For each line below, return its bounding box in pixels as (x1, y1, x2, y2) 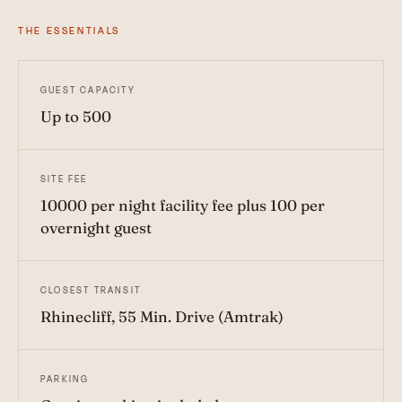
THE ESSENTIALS (18, 23, 120, 39)
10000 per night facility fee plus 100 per (40, 196, 325, 215)
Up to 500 (40, 107, 111, 127)
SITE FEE (40, 172, 88, 187)
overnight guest (40, 218, 152, 238)
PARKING (40, 372, 90, 387)
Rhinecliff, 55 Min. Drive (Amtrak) (40, 307, 284, 327)
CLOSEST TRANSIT (40, 284, 141, 298)
